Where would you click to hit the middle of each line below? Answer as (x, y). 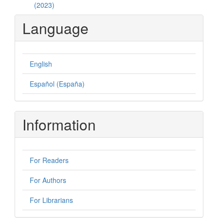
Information (59, 125)
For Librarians (51, 200)
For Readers (49, 160)
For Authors (48, 180)
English (41, 64)
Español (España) (57, 84)
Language (55, 28)
